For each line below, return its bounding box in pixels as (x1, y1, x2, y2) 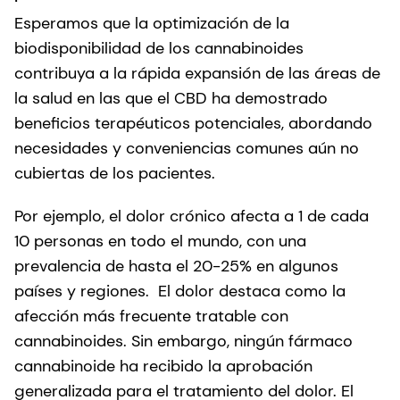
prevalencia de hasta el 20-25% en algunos (14, 254, 338, 277)
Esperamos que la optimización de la (14, 12, 289, 34)
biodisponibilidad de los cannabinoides (14, 37, 304, 59)
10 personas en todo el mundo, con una (14, 229, 306, 252)
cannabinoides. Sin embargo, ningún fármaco (14, 329, 353, 352)
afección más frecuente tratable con (14, 304, 288, 327)
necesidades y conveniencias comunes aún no (14, 137, 359, 159)
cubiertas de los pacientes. (14, 162, 215, 184)
